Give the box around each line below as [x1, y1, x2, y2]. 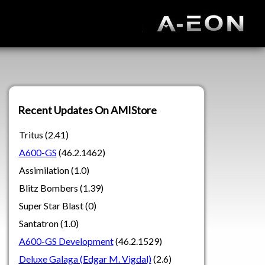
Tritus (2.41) [18, 129, 69, 140]
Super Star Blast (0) [18, 200, 96, 211]
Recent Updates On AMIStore [17, 104, 157, 117]
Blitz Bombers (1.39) [18, 182, 104, 193]
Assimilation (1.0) [18, 164, 89, 176]
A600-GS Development [18, 235, 114, 247]
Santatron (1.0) [18, 218, 79, 229]
